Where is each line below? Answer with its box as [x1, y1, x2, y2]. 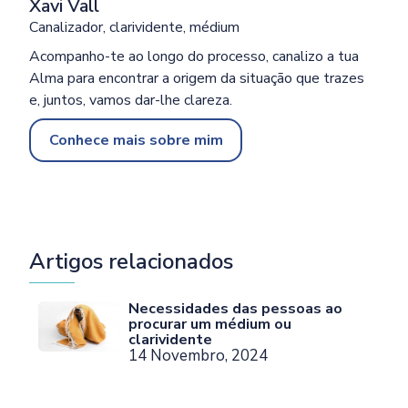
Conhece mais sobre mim [48, 129, 223, 150]
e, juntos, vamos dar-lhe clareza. [29, 90, 233, 111]
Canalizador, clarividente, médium [29, 17, 240, 38]
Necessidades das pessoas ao [128, 298, 343, 319]
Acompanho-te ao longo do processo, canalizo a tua [29, 46, 360, 67]
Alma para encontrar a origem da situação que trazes [29, 68, 365, 89]
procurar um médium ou [128, 313, 292, 334]
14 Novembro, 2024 [128, 344, 269, 366]
